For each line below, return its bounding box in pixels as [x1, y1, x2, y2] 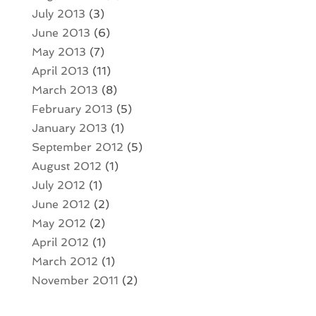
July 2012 [31, 178, 85, 193]
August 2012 [31, 159, 102, 174]
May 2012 [31, 217, 86, 231]
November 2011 [31, 274, 119, 288]
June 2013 [31, 26, 90, 40]
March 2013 [31, 83, 98, 97]
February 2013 [31, 102, 113, 116]
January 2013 [31, 121, 107, 135]
